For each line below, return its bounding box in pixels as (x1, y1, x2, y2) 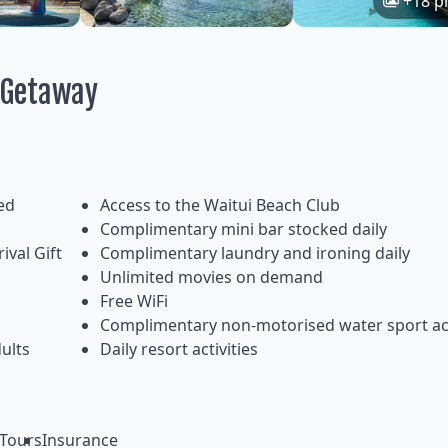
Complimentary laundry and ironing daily (100, 242, 410, 265)
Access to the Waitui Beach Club (100, 194, 340, 217)
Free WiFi (100, 290, 168, 313)
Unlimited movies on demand (100, 266, 323, 289)
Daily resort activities (100, 338, 258, 361)
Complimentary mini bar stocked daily (100, 218, 387, 241)
